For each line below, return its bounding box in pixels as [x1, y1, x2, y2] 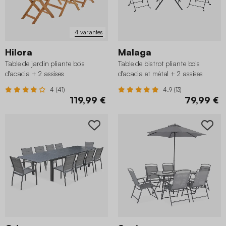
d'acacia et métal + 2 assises [118, 69, 203, 78]
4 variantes [75, 28, 103, 36]
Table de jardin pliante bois [5, 59, 85, 68]
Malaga [118, 46, 151, 58]
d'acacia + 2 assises [5, 69, 65, 78]
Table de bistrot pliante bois [118, 59, 200, 68]
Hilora [5, 46, 32, 58]
